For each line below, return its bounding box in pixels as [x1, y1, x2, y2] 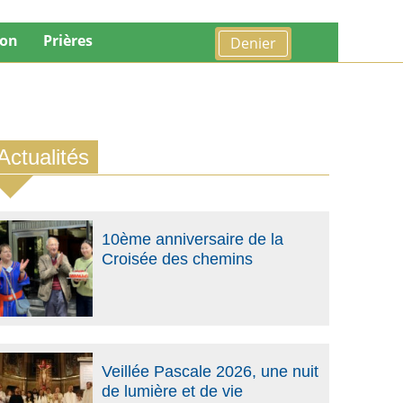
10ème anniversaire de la [101, 230, 283, 248]
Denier [230, 33, 276, 54]
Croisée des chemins [101, 250, 253, 268]
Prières [43, 31, 93, 50]
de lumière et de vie [101, 381, 243, 400]
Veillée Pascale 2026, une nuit [101, 362, 318, 381]
